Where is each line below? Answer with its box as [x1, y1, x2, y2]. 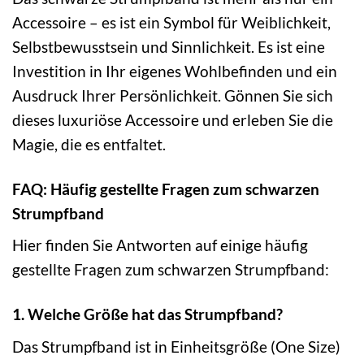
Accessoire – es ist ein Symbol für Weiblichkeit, [12, 12, 331, 32]
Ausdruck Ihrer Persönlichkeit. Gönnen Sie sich [12, 85, 333, 105]
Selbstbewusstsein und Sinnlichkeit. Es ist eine [12, 37, 325, 56]
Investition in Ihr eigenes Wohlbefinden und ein [12, 61, 337, 80]
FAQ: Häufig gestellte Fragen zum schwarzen [12, 179, 319, 198]
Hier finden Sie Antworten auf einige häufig [12, 236, 308, 255]
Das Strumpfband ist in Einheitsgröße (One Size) [12, 336, 340, 356]
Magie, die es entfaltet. [12, 134, 166, 154]
